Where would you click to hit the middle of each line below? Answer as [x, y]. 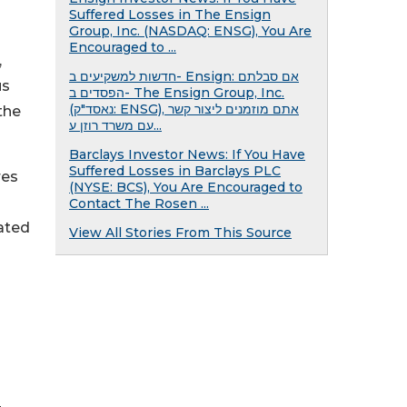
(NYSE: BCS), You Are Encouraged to [186, 187]
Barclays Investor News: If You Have [187, 154]
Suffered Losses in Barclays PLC [175, 171]
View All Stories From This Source [180, 233]
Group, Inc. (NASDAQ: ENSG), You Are [190, 31]
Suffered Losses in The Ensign [170, 15]
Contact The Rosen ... [139, 203]
